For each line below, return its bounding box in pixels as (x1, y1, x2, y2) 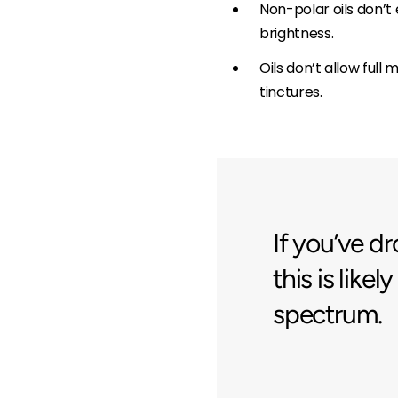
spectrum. (273, 298, 383, 330)
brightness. (259, 23, 334, 44)
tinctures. (259, 82, 322, 102)
